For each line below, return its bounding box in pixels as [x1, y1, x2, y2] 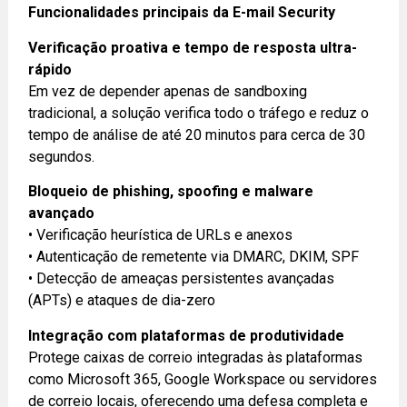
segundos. [28, 147, 95, 165]
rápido [28, 60, 73, 78]
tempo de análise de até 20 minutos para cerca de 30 [28, 125, 366, 144]
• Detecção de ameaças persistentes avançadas [28, 270, 335, 288]
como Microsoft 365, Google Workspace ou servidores [28, 370, 378, 388]
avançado [28, 204, 95, 223]
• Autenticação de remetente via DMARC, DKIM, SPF [28, 248, 360, 266]
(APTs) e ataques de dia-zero [28, 292, 216, 310]
